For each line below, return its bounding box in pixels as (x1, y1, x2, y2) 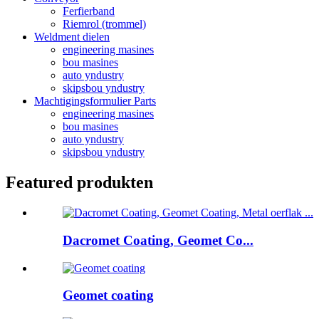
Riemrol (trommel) (63, 18, 146, 31)
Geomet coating (63, 288, 154, 303)
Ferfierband (63, 5, 115, 18)
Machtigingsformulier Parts (34, 95, 156, 108)
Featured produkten (6, 173, 153, 192)
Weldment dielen (34, 31, 110, 43)
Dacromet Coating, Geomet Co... (63, 232, 253, 248)
